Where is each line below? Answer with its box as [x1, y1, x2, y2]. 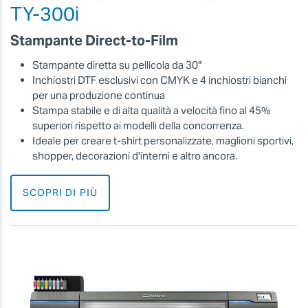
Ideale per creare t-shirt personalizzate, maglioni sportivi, [32, 133, 294, 147]
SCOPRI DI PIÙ [23, 186, 98, 199]
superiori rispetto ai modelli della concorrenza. [32, 118, 244, 132]
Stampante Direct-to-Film [10, 32, 178, 50]
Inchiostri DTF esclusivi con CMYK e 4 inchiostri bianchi [32, 73, 287, 87]
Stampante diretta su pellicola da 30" [32, 58, 201, 71]
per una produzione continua [32, 88, 165, 102]
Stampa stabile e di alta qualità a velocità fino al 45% [32, 103, 271, 117]
